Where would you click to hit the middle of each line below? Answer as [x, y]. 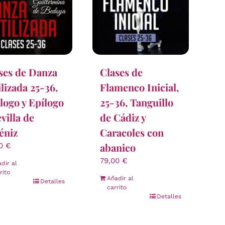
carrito [117, 188]
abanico [118, 148]
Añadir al [120, 179]
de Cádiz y [123, 118]
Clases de [121, 72]
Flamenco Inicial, [139, 87]
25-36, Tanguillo [137, 102]
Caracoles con [132, 133]
